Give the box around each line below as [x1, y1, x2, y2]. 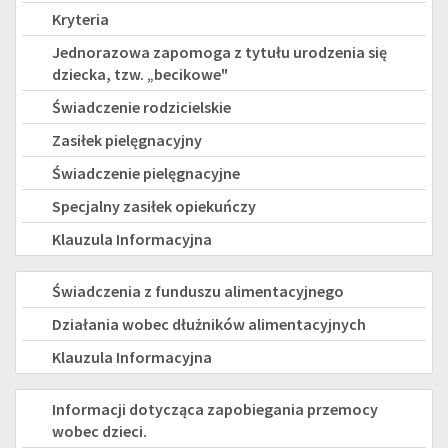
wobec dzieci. [52, 420, 147, 441]
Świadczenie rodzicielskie [52, 96, 231, 117]
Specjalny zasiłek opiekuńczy [52, 195, 256, 216]
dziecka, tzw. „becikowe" [52, 63, 228, 84]
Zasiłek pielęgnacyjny [52, 129, 202, 150]
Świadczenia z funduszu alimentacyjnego [52, 280, 344, 301]
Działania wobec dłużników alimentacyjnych [52, 313, 366, 334]
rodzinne [21, 5, 86, 28]
